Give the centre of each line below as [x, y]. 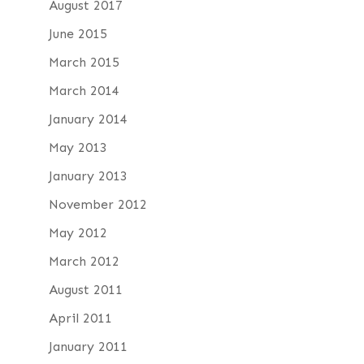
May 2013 [78, 147]
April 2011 [80, 318]
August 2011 [85, 289]
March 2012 [84, 261]
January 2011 [88, 346]
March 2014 [84, 90]
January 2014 [88, 119]
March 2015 [84, 62]
